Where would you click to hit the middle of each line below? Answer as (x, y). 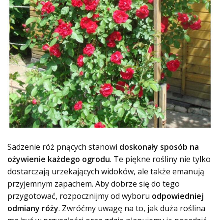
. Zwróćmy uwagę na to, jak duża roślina (132, 208)
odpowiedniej (178, 196)
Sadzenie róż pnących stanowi (63, 147)
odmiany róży (33, 208)
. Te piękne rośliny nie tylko (160, 159)
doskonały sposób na (159, 147)
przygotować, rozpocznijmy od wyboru (80, 196)
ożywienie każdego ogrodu (59, 159)
